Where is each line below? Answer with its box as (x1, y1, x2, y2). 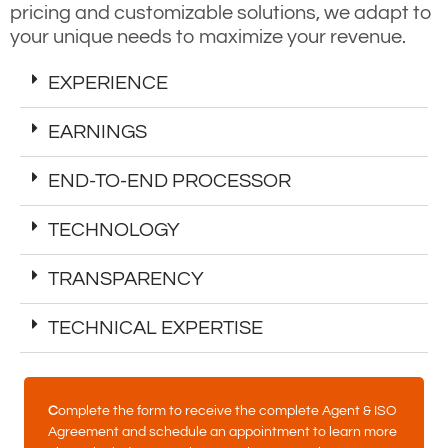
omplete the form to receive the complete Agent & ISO (58, 403, 397, 418)
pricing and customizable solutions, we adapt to (10, 2, 432, 23)
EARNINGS (48, 121, 147, 142)
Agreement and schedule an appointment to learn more (48, 424, 397, 439)
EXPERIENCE (48, 72, 168, 93)
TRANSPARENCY (48, 268, 204, 289)
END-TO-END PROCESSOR (48, 170, 291, 191)
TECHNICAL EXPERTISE (48, 317, 263, 338)
